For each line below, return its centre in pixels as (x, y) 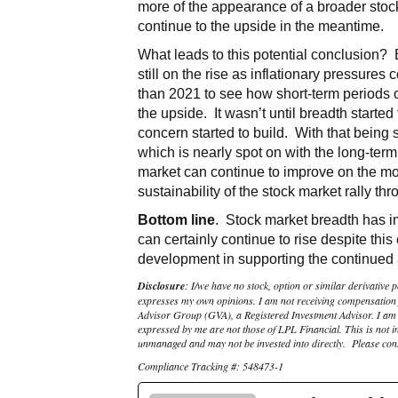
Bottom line (177, 219)
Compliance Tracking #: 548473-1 (211, 366)
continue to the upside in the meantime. (261, 26)
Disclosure (162, 285)
